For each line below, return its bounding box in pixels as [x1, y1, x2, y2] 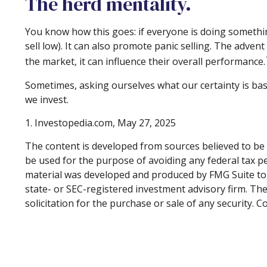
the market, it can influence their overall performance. [25, 55, 265, 69]
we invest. [25, 92, 69, 106]
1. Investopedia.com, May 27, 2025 [25, 116, 176, 129]
